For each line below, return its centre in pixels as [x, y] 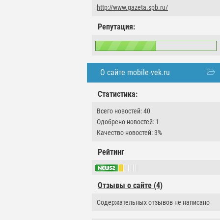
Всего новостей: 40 [124, 111]
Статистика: [118, 94]
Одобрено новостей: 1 [128, 122]
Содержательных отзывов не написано [153, 203]
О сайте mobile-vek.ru [135, 72]
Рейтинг [111, 152]
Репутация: [116, 27]
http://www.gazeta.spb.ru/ [132, 7]
